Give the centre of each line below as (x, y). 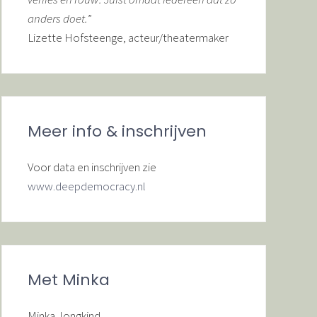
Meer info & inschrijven (117, 131)
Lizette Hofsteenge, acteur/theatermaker (128, 38)
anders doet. (58, 18)
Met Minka (69, 280)
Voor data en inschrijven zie (92, 167)
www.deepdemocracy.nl (87, 186)
